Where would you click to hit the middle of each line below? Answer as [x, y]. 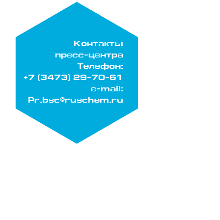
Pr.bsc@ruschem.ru [76, 101]
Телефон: [100, 67]
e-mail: [107, 90]
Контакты [98, 44]
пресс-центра [89, 56]
